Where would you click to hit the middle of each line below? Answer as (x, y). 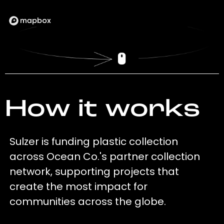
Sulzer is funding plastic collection (94, 142)
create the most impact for (79, 187)
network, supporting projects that (94, 172)
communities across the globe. (88, 202)
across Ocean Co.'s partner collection (105, 157)
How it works (102, 110)
